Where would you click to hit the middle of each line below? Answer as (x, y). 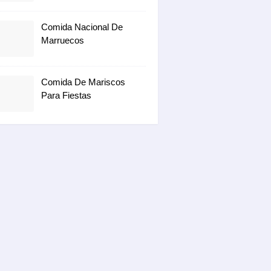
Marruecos (63, 40)
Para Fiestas (66, 95)
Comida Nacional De (82, 27)
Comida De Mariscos (83, 82)
